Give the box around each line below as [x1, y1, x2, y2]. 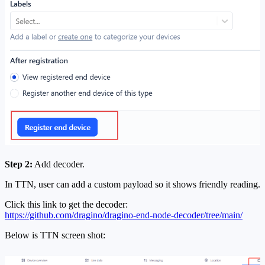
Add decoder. [33, 159, 85, 169]
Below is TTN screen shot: [5, 230, 105, 240]
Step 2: [5, 159, 33, 169]
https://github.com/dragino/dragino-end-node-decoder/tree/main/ [5, 209, 243, 220]
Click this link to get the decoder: [5, 199, 128, 209]
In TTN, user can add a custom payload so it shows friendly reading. [5, 179, 260, 189]
